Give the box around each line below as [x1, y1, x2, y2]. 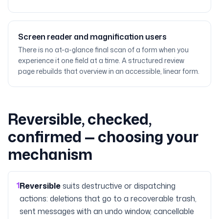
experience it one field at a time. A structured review [18, 56, 184, 65]
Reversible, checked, [8, 109, 152, 130]
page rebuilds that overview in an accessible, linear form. [18, 66, 199, 76]
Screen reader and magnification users [18, 31, 167, 42]
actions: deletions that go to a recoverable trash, [20, 193, 197, 204]
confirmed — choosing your [8, 126, 198, 147]
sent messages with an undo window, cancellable [20, 206, 194, 217]
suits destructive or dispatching [63, 180, 175, 191]
